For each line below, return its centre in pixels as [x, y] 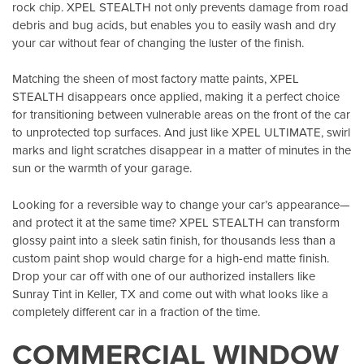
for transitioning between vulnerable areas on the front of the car [181, 115]
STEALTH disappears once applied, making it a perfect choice [176, 97]
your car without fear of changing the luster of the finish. [158, 42]
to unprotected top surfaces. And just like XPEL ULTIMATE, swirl [181, 132]
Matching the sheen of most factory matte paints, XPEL [156, 79]
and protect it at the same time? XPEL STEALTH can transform [176, 222]
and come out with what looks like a [232, 293]
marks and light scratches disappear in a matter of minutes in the [182, 150]
